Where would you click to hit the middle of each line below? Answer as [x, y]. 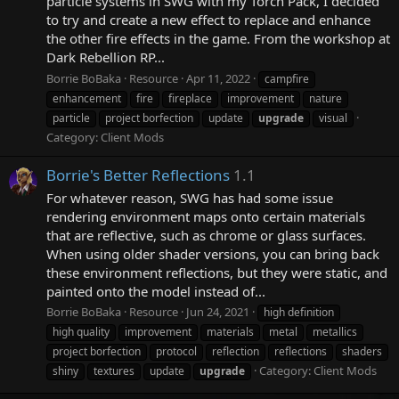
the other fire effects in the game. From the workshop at [218, 38]
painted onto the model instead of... [156, 291]
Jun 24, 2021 [218, 312]
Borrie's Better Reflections [138, 175]
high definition [299, 313]
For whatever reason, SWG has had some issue [190, 197]
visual [333, 118]
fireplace [190, 98]
